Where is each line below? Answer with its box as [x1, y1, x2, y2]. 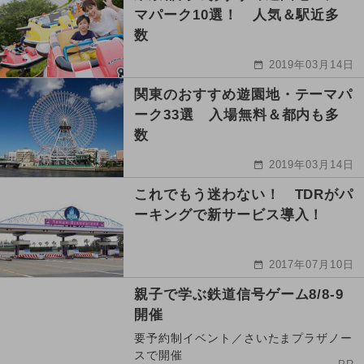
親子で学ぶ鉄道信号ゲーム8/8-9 [134, 287, 344, 303]
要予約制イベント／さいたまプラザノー [134, 331, 353, 345]
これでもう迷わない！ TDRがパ [134, 187, 354, 203]
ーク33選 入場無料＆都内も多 [134, 107, 340, 123]
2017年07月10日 [268, 258, 355, 271]
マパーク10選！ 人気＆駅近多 [134, 7, 340, 24]
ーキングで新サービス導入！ [134, 207, 324, 223]
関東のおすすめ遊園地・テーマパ [134, 87, 353, 103]
